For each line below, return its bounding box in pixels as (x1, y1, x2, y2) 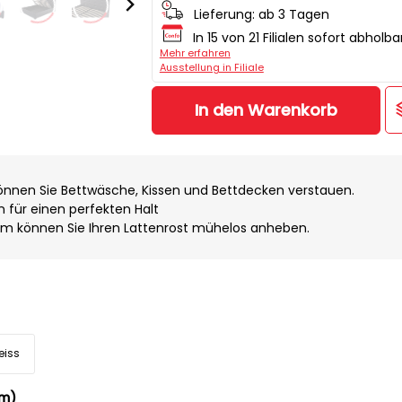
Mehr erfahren (159, 45, 231, 60)
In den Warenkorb (194, 99, 337, 122)
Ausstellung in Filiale (159, 59, 264, 74)
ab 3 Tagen (258, 5, 329, 24)
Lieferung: (189, 5, 258, 24)
